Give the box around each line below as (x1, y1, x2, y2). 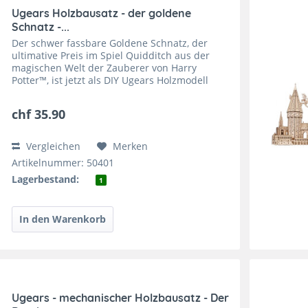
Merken (113, 139, 148, 153)
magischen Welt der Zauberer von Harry (12, 60, 197, 74)
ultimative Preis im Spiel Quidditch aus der (12, 48, 210, 62)
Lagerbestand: (12, 172, 80, 186)
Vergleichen (23, 139, 81, 153)
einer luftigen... (12, 98, 83, 111)
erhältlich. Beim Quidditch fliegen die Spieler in (12, 85, 232, 99)
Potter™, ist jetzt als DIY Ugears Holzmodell (12, 73, 209, 87)
